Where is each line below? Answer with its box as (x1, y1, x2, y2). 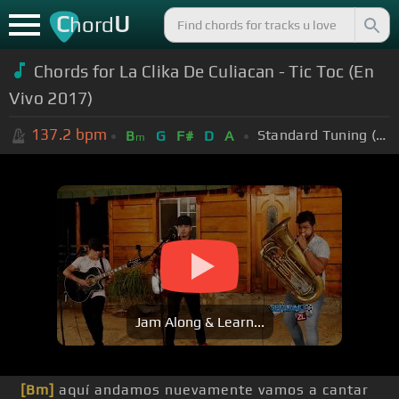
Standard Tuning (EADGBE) (376, 126, 387, 143)
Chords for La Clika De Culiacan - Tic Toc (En (33, 61, 374, 81)
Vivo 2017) (8, 87, 94, 108)
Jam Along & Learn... (134, 313, 265, 331)
